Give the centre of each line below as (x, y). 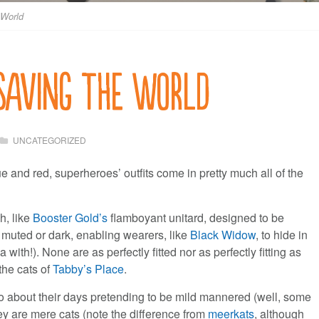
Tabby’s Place (89, 269)
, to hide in (282, 235)
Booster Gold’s (70, 218)
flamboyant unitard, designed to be (196, 218)
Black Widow (223, 235)
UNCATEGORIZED (50, 140)
